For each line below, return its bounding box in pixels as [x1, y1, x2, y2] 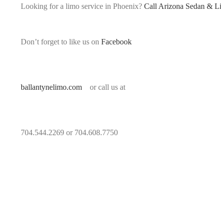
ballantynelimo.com [21, 83, 82, 91]
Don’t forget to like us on [21, 37, 101, 46]
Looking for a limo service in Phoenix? [21, 2, 144, 10]
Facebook [101, 37, 132, 46]
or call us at [82, 83, 125, 91]
